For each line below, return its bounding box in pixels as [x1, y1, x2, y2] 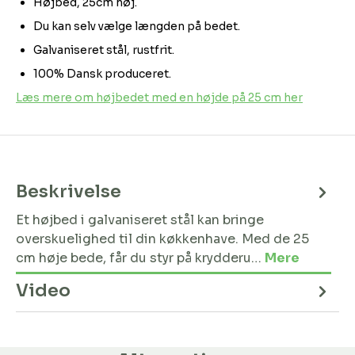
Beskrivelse [16, 181, 121, 202]
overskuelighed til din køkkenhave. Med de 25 [16, 231, 309, 247]
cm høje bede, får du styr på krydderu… [16, 250, 265, 266]
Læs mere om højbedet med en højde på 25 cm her [16, 90, 303, 105]
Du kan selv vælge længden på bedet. [33, 19, 240, 33]
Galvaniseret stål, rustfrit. [33, 43, 174, 57]
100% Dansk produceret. [33, 67, 171, 81]
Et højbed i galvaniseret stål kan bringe [16, 212, 264, 228]
